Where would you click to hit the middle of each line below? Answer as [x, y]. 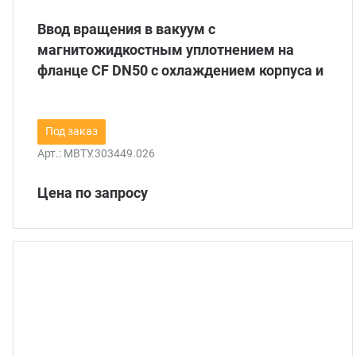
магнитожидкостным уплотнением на [166, 50]
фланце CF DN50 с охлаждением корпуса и [180, 70]
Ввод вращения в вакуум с [126, 29]
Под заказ [72, 132]
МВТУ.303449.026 [109, 154]
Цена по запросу [93, 193]
